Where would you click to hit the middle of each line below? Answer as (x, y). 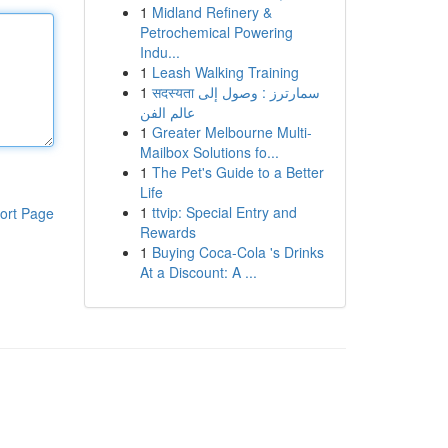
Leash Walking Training (225, 72)
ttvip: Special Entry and (224, 212)
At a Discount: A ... (198, 272)
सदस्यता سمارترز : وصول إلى (174, 92)
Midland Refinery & (211, 12)
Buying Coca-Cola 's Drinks (237, 252)
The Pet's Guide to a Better (237, 172)
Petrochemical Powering (216, 32)
